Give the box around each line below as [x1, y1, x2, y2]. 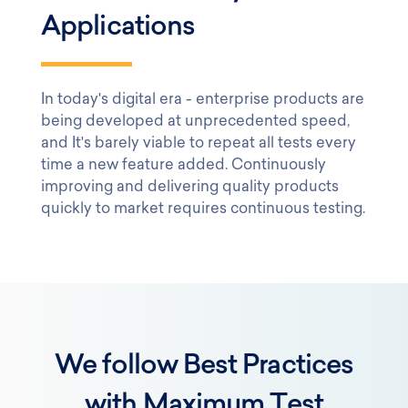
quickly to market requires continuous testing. [41, 199, 365, 218]
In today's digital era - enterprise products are [41, 90, 364, 108]
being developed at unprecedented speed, [41, 112, 350, 130]
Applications [41, 15, 196, 42]
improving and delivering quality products [41, 178, 339, 196]
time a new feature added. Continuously [41, 156, 326, 174]
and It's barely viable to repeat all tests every [41, 134, 356, 152]
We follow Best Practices [54, 353, 354, 381]
